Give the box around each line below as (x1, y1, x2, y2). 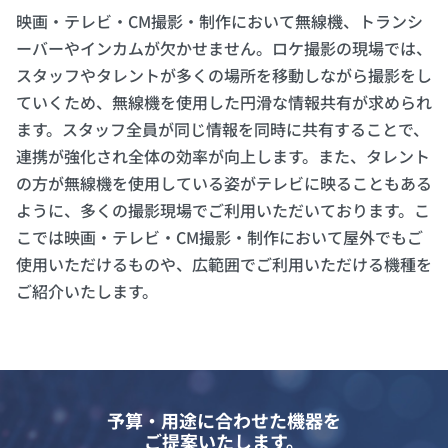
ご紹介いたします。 (16, 279, 158, 304)
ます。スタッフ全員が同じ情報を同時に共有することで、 (16, 117, 429, 142)
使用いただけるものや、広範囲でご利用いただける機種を (16, 252, 432, 277)
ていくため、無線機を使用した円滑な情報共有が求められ (16, 90, 432, 115)
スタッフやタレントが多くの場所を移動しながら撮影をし (16, 63, 432, 88)
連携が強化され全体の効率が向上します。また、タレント (16, 144, 430, 169)
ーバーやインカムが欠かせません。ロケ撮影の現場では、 (16, 36, 432, 61)
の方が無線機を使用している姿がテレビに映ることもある (16, 171, 432, 196)
